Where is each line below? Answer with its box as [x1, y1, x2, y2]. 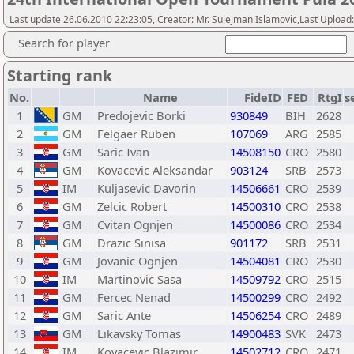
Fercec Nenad [97, 289, 171, 305]
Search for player [18, 35, 110, 51]
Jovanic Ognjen [97, 253, 178, 269]
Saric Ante [97, 307, 151, 323]
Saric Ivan [97, 144, 149, 160]
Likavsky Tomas [97, 326, 181, 341]
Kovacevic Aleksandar [97, 162, 213, 178]
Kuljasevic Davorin [97, 180, 196, 196]
